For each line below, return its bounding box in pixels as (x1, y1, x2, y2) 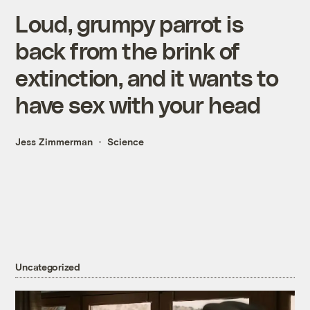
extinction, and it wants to (15, 64, 278, 91)
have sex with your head (15, 91, 261, 118)
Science (107, 136, 145, 148)
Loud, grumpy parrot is (15, 10, 243, 37)
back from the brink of (15, 37, 240, 64)
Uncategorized (15, 261, 80, 273)
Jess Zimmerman (15, 136, 93, 148)
